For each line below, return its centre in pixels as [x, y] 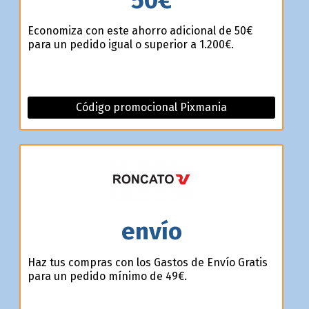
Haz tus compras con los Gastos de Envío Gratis [147, 262]
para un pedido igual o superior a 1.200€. [130, 45]
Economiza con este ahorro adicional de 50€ [140, 31]
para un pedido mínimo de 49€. [107, 276]
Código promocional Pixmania [151, 108]
